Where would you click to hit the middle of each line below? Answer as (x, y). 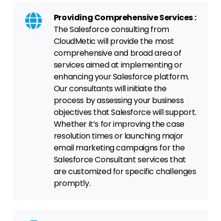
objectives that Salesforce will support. (125, 112)
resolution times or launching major (118, 136)
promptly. (72, 184)
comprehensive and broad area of (117, 53)
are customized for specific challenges (125, 172)
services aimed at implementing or (118, 65)
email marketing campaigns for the (119, 148)
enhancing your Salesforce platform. (121, 77)
